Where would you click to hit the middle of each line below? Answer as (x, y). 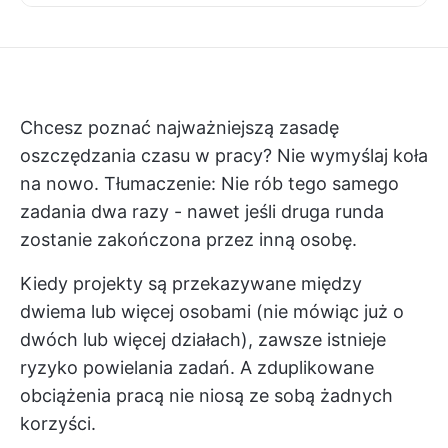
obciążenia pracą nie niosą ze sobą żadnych (206, 395)
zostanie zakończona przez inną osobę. (188, 239)
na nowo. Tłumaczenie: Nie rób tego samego (209, 183)
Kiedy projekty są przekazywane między (191, 283)
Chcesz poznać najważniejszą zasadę (179, 127)
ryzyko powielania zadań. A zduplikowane (197, 367)
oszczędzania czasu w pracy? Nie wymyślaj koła (224, 155)
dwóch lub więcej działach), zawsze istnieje (203, 339)
